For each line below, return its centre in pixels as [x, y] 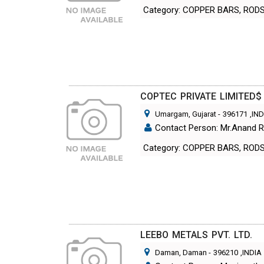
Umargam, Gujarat [186, 114]
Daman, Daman [181, 252]
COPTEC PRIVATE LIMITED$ [201, 97]
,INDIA [251, 252]
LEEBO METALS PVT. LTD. [197, 235]
